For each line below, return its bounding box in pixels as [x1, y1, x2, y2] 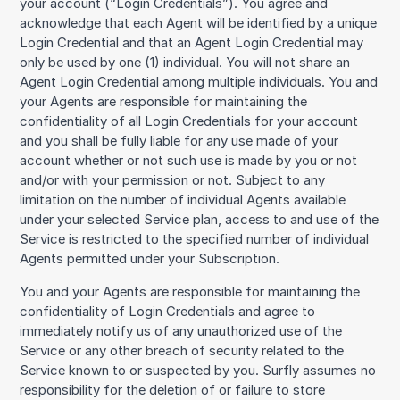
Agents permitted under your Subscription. [20, 251, 280, 268]
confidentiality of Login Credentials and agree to [20, 304, 316, 321]
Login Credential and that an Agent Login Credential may [20, 35, 364, 52]
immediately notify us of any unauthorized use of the [20, 323, 343, 340]
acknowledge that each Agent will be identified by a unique [20, 15, 378, 32]
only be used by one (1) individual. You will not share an [20, 54, 351, 71]
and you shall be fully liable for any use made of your [20, 133, 339, 150]
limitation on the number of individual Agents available [20, 192, 346, 209]
